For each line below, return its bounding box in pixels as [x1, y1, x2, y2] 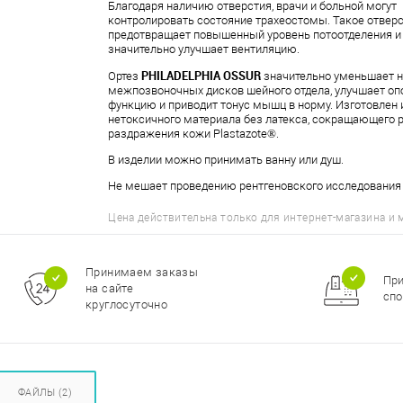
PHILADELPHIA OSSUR [141, 67, 262, 84]
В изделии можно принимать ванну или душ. [108, 153, 345, 166]
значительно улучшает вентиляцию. [108, 42, 300, 56]
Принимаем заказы [85, 265, 199, 279]
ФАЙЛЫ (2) [17, 387, 72, 399]
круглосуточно [85, 298, 168, 311]
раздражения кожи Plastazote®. [108, 127, 280, 140]
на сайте [85, 282, 134, 295]
